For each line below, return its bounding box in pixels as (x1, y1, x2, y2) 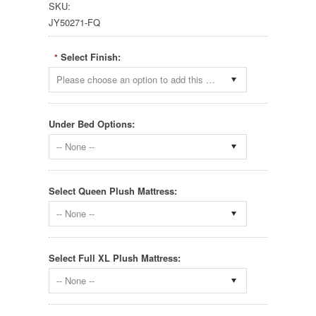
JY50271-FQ (49, 16, 100, 30)
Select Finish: (61, 50, 121, 64)
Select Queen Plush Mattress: (49, 184, 177, 198)
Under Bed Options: (49, 117, 135, 131)
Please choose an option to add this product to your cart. (206, 73, 215, 87)
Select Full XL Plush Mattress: (49, 251, 181, 265)
